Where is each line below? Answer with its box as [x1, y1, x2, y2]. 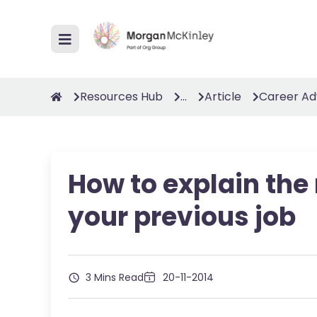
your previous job [68, 199, 296, 235]
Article [204, 88, 241, 105]
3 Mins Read [83, 270, 144, 284]
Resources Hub [80, 88, 163, 105]
